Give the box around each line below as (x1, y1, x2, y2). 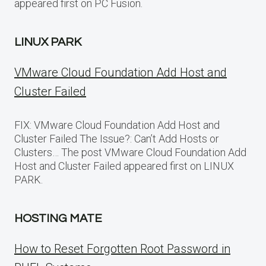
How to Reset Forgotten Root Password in (14, 241, 230, 256)
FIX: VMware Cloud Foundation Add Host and (14, 118, 220, 131)
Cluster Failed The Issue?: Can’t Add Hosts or (14, 132, 219, 145)
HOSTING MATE (14, 212, 102, 224)
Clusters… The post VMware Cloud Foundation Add (14, 145, 246, 159)
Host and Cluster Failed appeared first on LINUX (14, 159, 234, 172)
